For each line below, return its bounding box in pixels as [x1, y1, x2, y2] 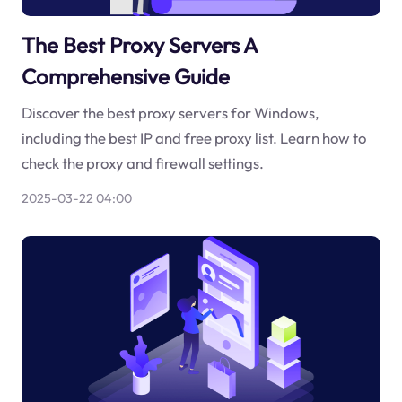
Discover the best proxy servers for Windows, [21, 103, 319, 123]
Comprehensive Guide [21, 62, 230, 90]
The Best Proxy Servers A [21, 31, 258, 58]
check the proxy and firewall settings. [21, 153, 264, 173]
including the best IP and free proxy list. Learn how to [21, 128, 366, 148]
